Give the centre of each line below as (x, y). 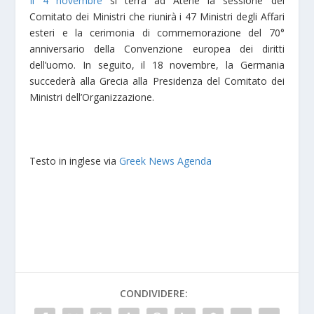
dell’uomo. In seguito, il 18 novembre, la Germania (157, 64)
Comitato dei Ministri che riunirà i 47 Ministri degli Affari (157, 16)
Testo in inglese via (75, 161)
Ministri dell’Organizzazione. (92, 97)
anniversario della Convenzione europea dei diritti (157, 48)
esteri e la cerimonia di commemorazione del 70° (157, 32)
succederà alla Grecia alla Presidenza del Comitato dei (157, 81)
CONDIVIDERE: (153, 294)
